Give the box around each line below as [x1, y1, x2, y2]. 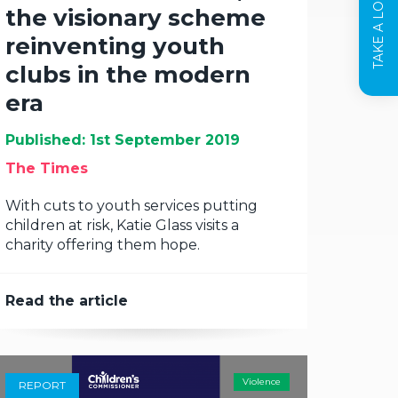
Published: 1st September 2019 [5, 131, 240, 148]
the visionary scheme [5, 4, 266, 32]
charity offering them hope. [5, 236, 200, 253]
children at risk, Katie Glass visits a [5, 217, 239, 234]
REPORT [19, 378, 66, 392]
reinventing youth [5, 32, 225, 60]
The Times [5, 160, 88, 177]
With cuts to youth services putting [5, 197, 258, 214]
